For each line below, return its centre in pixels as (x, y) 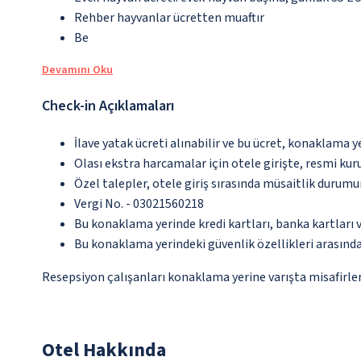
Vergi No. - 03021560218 (139, 204)
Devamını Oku (77, 71)
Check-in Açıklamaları (108, 106)
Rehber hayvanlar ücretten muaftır (169, 18)
